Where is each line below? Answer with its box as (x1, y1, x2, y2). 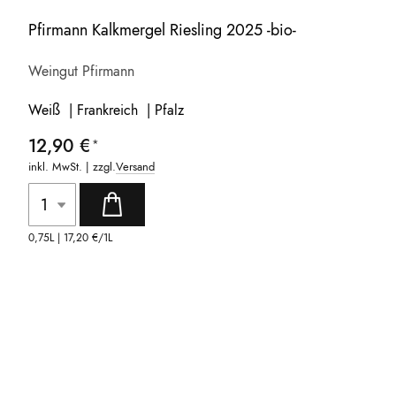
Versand (116, 158, 156, 176)
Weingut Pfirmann (28, 60, 135, 81)
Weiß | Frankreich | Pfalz (28, 100, 185, 121)
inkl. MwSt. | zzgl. (28, 158, 117, 176)
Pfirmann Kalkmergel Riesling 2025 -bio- (28, 18, 297, 42)
